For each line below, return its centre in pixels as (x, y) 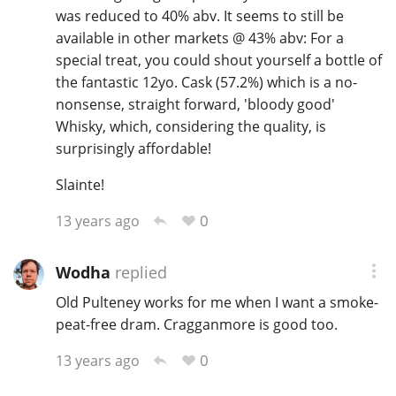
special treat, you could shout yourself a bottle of (218, 60)
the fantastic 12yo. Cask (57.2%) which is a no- (206, 82)
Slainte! (80, 184)
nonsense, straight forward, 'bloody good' (195, 104)
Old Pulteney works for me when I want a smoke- (217, 302)
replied (138, 273)
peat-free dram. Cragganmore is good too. (196, 324)
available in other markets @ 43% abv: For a (199, 38)
